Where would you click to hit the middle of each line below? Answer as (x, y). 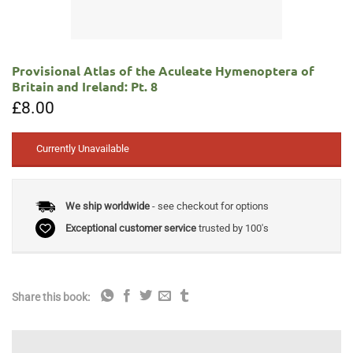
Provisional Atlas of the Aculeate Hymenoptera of (163, 70)
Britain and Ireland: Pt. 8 (85, 86)
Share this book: (51, 297)
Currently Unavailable (83, 149)
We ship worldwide (107, 206)
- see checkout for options (209, 206)
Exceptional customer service (130, 228)
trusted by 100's (232, 228)
